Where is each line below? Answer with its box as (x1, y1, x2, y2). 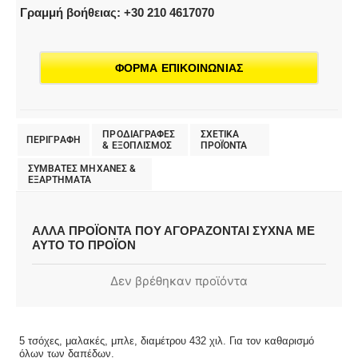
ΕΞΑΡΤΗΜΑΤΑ (27, 173, 92, 185)
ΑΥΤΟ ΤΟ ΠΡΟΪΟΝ (32, 239, 136, 253)
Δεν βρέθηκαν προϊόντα (110, 272, 248, 288)
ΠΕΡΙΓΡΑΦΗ (26, 133, 81, 145)
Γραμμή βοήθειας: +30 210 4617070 (20, 6, 214, 20)
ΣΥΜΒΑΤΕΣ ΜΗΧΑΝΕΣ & (27, 162, 137, 174)
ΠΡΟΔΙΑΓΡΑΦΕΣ (102, 128, 176, 140)
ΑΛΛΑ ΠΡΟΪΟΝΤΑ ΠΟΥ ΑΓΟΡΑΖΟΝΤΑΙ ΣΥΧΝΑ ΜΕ (32, 225, 315, 238)
